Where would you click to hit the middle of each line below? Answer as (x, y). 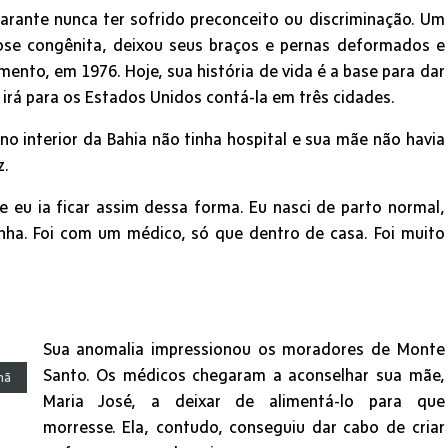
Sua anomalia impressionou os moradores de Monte (243, 348)
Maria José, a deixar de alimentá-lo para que (243, 400)
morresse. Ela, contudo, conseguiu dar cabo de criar (243, 426)
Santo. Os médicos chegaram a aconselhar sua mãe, (243, 374)
